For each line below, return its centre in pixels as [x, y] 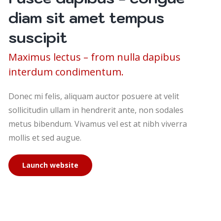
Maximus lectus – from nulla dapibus [94, 57]
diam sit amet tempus [86, 18]
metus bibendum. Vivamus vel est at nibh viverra [97, 124]
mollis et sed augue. [45, 138]
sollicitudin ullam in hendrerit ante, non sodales [96, 110]
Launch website [50, 165]
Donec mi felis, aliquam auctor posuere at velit [93, 96]
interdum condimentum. [66, 72]
